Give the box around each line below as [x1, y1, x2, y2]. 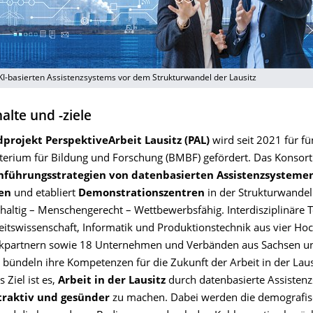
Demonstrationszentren [78, 189, 208, 199]
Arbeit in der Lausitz [58, 276, 168, 286]
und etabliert [11, 189, 78, 199]
